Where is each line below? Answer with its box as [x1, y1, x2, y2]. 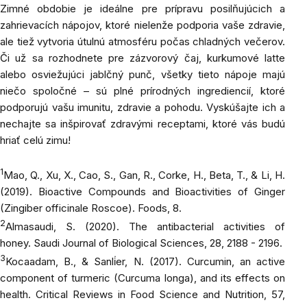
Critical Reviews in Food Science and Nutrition [36, 288, 264, 301]
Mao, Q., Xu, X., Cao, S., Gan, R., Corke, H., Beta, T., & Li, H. [3, 169, 285, 182]
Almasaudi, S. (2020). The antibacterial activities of [5, 220, 285, 233]
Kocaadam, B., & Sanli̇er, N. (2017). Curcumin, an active [5, 255, 285, 268]
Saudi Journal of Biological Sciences [34, 236, 204, 249]
